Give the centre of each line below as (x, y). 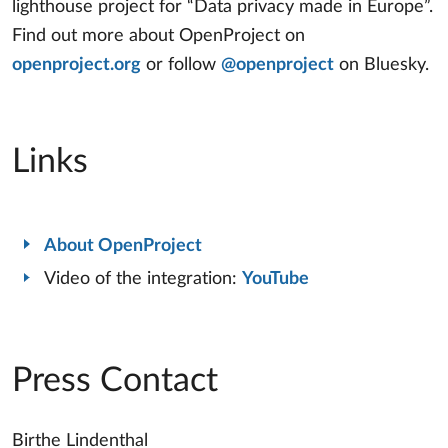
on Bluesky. (381, 65)
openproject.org (76, 65)
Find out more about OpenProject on (158, 36)
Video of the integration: (143, 279)
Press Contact (115, 381)
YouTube (275, 279)
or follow (181, 65)
